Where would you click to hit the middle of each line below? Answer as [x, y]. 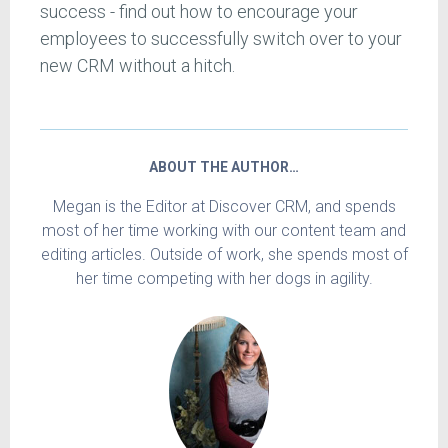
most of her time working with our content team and [224, 230]
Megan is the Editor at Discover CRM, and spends [224, 206]
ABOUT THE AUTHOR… [224, 167]
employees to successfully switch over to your [221, 38]
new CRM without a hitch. [137, 65]
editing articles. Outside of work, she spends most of [224, 254]
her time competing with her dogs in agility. [224, 278]
